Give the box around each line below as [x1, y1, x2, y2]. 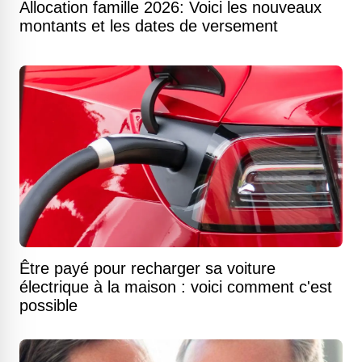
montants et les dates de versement [19, 17, 278, 35]
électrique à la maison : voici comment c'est [19, 278, 332, 296]
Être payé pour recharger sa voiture [19, 259, 276, 277]
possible [19, 297, 78, 314]
